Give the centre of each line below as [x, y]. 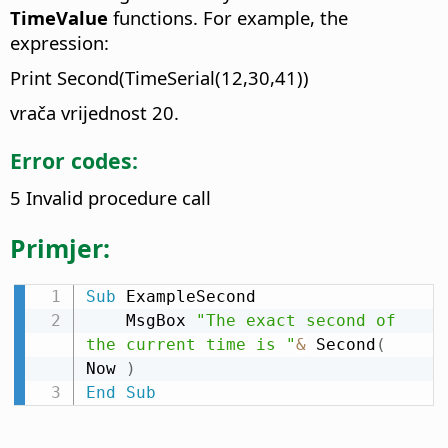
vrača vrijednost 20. [94, 112]
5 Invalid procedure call [110, 198]
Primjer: [60, 248]
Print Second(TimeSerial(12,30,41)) [159, 77]
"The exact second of [295, 321]
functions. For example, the [230, 17]
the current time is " [190, 345]
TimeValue [61, 17]
